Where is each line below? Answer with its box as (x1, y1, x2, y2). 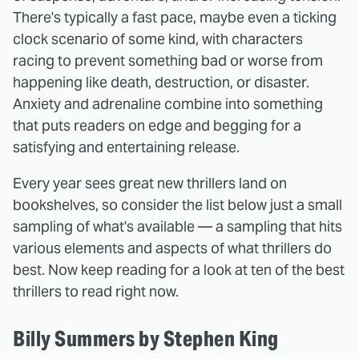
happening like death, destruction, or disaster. (13, 72, 309, 91)
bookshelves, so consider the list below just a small (13, 195, 342, 214)
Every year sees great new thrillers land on (13, 173, 287, 192)
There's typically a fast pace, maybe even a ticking (13, 7, 337, 26)
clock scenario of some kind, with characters (13, 29, 303, 48)
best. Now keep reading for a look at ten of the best (13, 260, 345, 279)
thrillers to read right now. (13, 281, 179, 301)
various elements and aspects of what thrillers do (13, 238, 332, 257)
